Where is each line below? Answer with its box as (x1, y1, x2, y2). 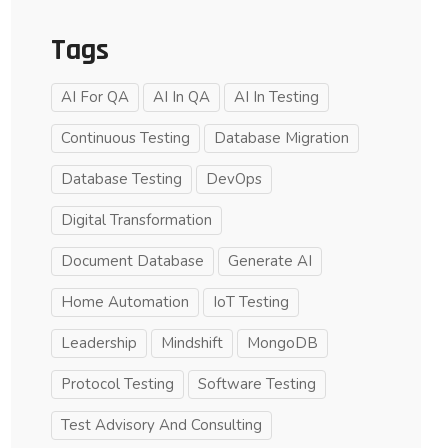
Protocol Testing (61, 373, 174, 394)
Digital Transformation (61, 209, 212, 230)
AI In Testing (234, 86, 319, 107)
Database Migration (214, 127, 349, 148)
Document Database (61, 250, 204, 271)
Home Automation (61, 291, 189, 312)
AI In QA (153, 86, 210, 107)
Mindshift (161, 332, 223, 353)
